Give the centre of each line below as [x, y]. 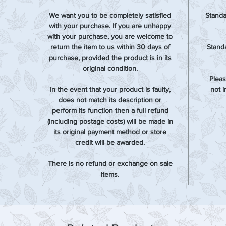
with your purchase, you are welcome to [110, 36]
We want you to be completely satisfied [110, 15]
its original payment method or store [110, 132]
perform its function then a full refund [110, 110]
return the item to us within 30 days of [110, 47]
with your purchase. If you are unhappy [110, 26]
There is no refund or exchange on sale [110, 163]
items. [110, 174]
